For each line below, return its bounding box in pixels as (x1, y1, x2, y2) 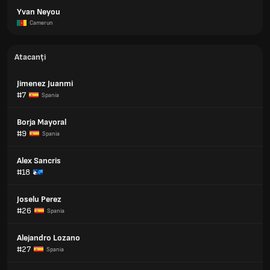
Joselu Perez (17, 194, 61, 204)
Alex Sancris (17, 155, 61, 166)
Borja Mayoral (17, 117, 66, 127)
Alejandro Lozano (17, 233, 80, 243)
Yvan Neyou (17, 7, 60, 17)
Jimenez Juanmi (17, 78, 73, 89)
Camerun (30, 19, 53, 27)
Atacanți (14, 52, 46, 62)
